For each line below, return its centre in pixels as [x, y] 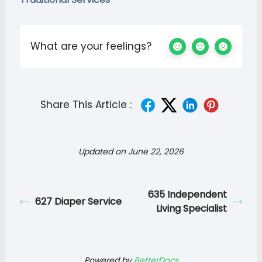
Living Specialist [191, 208]
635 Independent [187, 194]
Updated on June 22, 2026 [131, 151]
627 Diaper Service [79, 201]
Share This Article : [86, 105]
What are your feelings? [91, 46]
